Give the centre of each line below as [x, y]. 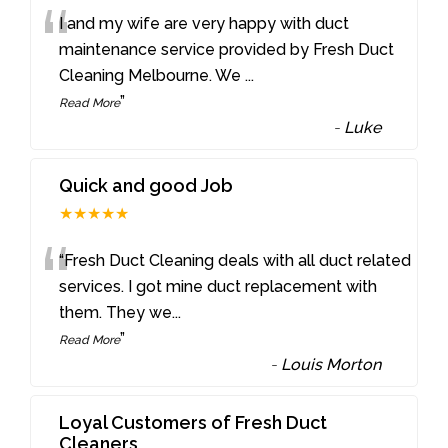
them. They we [116, 312]
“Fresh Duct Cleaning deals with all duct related [235, 260]
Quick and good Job [146, 185]
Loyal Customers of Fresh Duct [193, 422]
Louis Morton [331, 364]
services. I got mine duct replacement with [218, 286]
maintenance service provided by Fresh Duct [227, 49]
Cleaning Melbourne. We [152, 75]
